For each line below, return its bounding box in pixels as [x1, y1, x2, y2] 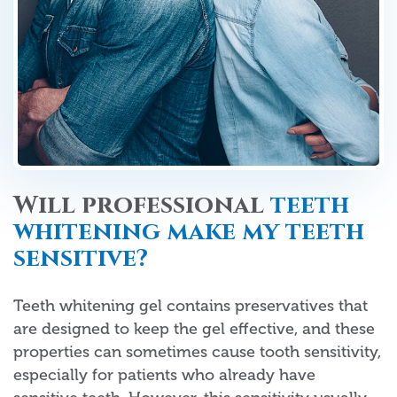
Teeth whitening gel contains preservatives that [13, 295, 368, 315]
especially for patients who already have [13, 364, 315, 385]
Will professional [13, 188, 270, 222]
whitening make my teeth [13, 214, 364, 248]
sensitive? [13, 241, 148, 275]
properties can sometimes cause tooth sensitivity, [13, 341, 381, 362]
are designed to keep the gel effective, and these [13, 318, 375, 339]
